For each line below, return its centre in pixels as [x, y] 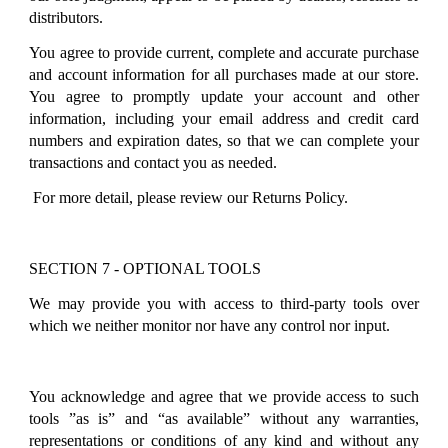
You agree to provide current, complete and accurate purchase [224, 53]
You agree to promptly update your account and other [224, 97]
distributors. [66, 17]
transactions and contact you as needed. [153, 163]
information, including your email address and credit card [224, 119]
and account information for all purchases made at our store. [224, 75]
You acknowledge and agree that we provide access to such [224, 397]
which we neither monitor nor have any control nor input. [210, 326]
